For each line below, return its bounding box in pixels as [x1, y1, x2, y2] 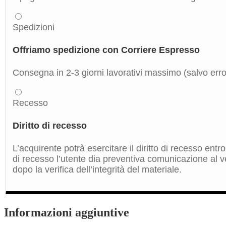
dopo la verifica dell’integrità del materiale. [13, 164, 182, 175]
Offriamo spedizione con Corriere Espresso [13, 45, 200, 55]
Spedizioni [13, 22, 54, 33]
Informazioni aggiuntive [4, 205, 129, 219]
